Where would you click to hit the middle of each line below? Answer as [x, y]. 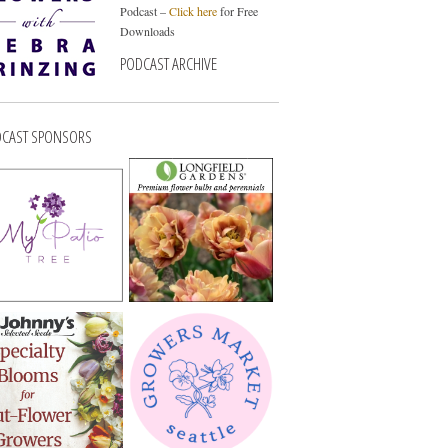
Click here [192, 10]
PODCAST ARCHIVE [168, 63]
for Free [237, 10]
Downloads [147, 30]
